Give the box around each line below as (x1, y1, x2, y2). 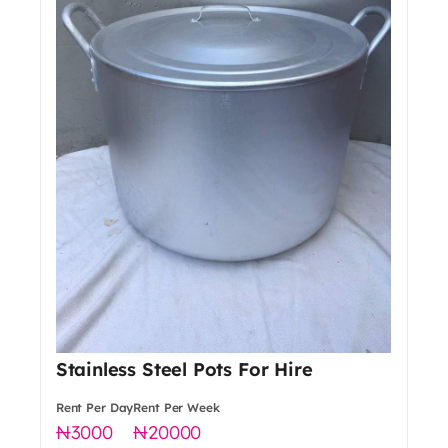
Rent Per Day (55, 400, 134, 416)
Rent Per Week (133, 400, 220, 416)
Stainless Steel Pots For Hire (55, 358, 313, 382)
